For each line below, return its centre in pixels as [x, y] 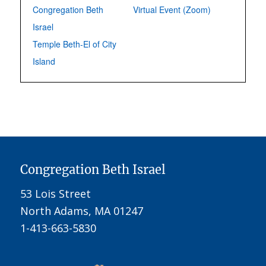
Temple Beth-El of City [74, 44]
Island [44, 61]
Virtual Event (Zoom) [172, 9]
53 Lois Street [55, 194]
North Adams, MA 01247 [81, 211]
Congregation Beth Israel [93, 170]
